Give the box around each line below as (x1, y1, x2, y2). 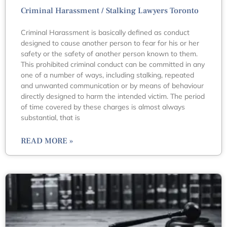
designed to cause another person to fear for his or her (21, 38, 199, 48)
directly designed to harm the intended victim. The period (21, 91, 205, 101)
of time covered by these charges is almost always (21, 102, 185, 111)
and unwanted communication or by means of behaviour (21, 81, 204, 90)
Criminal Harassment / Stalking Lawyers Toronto (21, 5, 199, 16)
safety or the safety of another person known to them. (21, 49, 198, 58)
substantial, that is (21, 112, 80, 122)
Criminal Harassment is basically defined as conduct (21, 27, 190, 37)
